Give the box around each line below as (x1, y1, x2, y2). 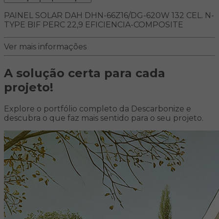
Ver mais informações (4, 42, 87, 52)
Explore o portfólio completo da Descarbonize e (4, 104, 191, 114)
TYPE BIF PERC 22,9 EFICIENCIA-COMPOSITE (4, 20, 183, 30)
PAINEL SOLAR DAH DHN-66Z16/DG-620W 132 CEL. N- (4, 11, 214, 21)
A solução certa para (4, 66, 135, 81)
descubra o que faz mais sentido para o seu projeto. (4, 113, 203, 123)
